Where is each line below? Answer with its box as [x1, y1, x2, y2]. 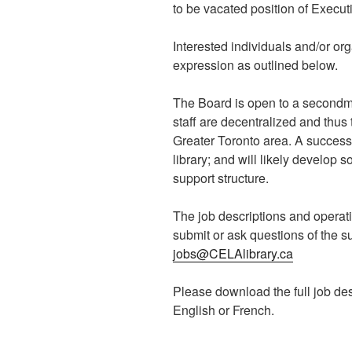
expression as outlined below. [173, 56, 338, 75]
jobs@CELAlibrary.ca [173, 244, 293, 263]
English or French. [173, 301, 274, 320]
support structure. [173, 169, 269, 188]
